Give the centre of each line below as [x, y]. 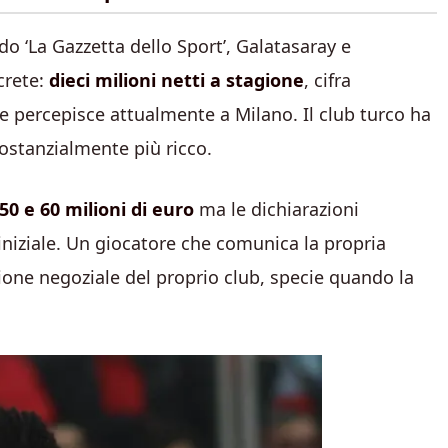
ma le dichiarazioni [276, 209]
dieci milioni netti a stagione [176, 80]
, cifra [327, 80]
